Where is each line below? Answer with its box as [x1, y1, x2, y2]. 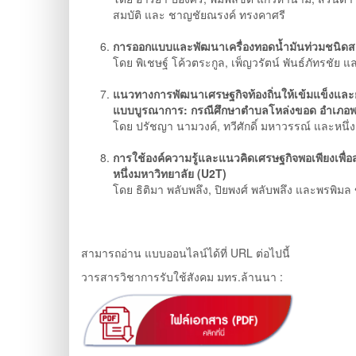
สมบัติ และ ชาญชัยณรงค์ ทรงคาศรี [113, 6, 288, 23]
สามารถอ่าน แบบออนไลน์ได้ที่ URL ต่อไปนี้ [81, 245, 290, 261]
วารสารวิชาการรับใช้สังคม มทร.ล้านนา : [81, 269, 286, 285]
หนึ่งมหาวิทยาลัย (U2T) [113, 165, 226, 182]
